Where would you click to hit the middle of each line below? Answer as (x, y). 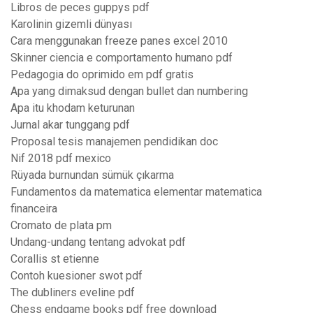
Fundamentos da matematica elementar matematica (136, 192)
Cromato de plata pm (61, 226)
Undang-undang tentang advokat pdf (98, 242)
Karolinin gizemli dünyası (71, 24)
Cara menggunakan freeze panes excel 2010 (119, 41)
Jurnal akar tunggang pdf (70, 125)
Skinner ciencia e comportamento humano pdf (122, 58)
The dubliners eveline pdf (73, 293)
